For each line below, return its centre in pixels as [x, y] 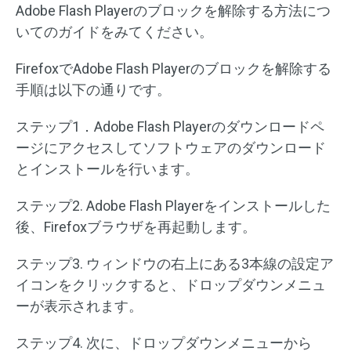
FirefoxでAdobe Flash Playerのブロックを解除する [174, 69]
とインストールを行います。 [107, 169]
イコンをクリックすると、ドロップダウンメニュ [171, 285]
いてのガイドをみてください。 [114, 32]
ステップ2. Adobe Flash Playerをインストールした [173, 206]
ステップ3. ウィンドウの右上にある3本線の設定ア [175, 264]
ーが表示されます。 [79, 306]
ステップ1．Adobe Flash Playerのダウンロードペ [170, 127]
